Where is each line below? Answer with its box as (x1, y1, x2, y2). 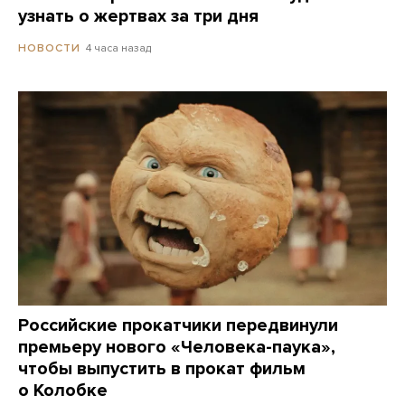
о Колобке (18, 380, 108, 402)
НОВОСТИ (18, 42, 80, 55)
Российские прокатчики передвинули (18, 315, 338, 337)
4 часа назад (86, 41, 151, 54)
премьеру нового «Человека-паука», (18, 336, 335, 359)
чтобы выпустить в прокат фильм (18, 358, 306, 381)
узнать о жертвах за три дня (18, 5, 259, 27)
